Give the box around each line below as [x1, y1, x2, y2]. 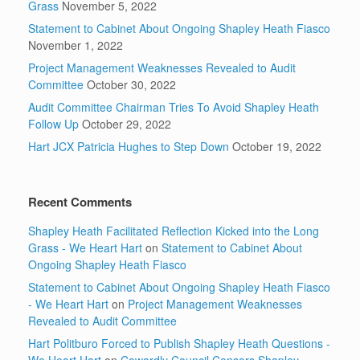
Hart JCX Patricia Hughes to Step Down [28, 138, 229, 155]
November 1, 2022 [28, 37, 123, 54]
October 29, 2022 [82, 116, 171, 133]
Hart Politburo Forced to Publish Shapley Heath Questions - [28, 335, 330, 352]
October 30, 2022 [87, 76, 176, 93]
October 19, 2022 [232, 138, 321, 155]
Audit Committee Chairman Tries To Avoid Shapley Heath [28, 99, 319, 116]
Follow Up [28, 116, 79, 133]
